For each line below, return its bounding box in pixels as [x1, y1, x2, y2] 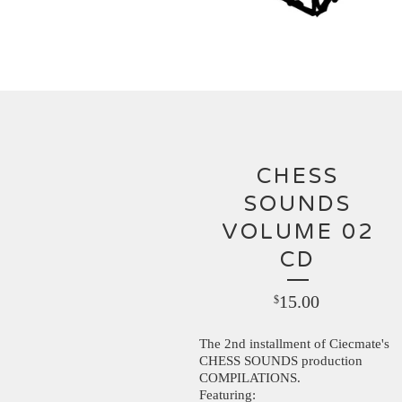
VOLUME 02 [222, 218, 374, 245]
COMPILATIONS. [199, 370, 301, 385]
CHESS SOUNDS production [199, 353, 363, 368]
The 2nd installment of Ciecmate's [199, 336, 389, 351]
